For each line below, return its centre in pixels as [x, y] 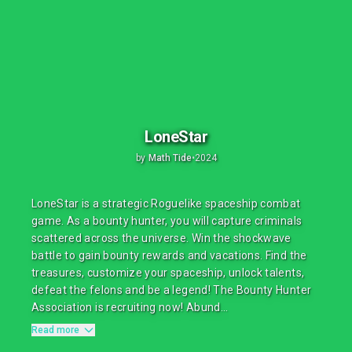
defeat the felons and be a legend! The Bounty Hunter [172, 290]
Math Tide [170, 158]
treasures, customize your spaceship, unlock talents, [168, 273]
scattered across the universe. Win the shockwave [161, 238]
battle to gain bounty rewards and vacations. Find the [169, 255]
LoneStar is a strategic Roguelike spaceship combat [166, 203]
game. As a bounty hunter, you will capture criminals [167, 221]
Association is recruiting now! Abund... [130, 307]
